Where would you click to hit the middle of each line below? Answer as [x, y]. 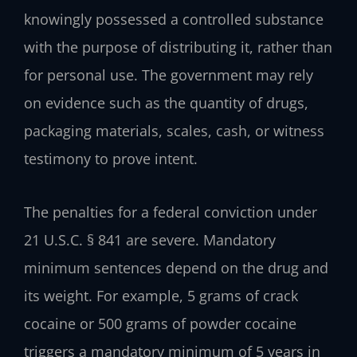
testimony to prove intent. [111, 159]
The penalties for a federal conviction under [171, 212]
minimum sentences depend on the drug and [176, 267]
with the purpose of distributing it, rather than [178, 47]
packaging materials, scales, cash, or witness [174, 131]
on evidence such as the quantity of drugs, [166, 103]
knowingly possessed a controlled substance [174, 20]
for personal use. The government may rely [169, 75]
